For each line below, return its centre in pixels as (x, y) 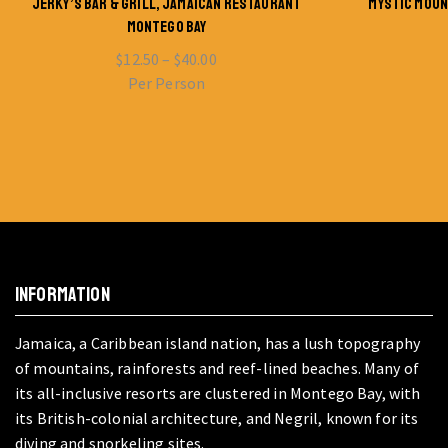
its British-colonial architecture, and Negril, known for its (217, 418)
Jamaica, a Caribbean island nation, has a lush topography (218, 343)
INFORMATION (62, 295)
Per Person (166, 82)
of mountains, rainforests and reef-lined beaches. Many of (217, 368)
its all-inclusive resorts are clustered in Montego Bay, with (218, 393)
